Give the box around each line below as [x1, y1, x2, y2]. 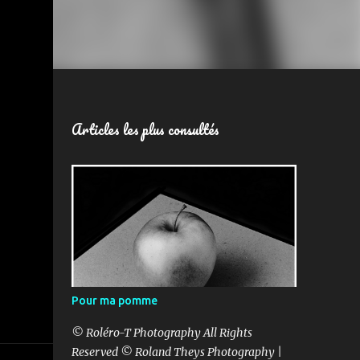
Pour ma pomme [71, 294, 157, 307]
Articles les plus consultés [71, 118, 219, 141]
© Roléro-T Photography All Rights [71, 325, 252, 340]
